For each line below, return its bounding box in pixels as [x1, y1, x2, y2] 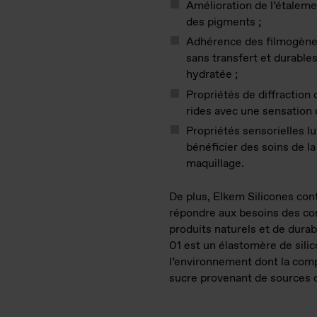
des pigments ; [186, 15, 267, 30]
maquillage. [186, 156, 250, 171]
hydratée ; [186, 67, 243, 83]
